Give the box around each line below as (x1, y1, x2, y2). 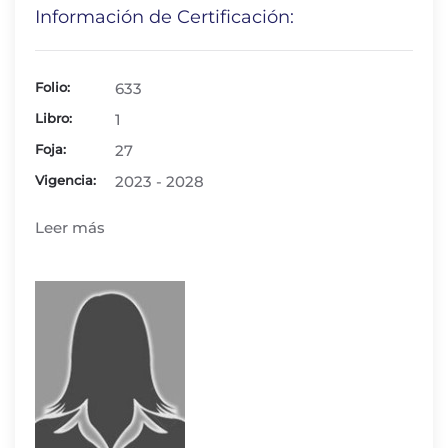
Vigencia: (35, 172, 96, 188)
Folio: (35, 79, 70, 95)
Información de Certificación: (35, 6, 294, 28)
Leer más (35, 218, 105, 237)
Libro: (35, 110, 72, 126)
